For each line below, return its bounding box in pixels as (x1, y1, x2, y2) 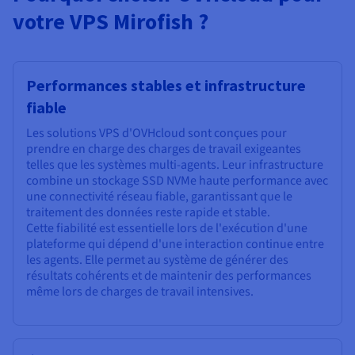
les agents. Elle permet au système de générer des (26, 251, 288, 269)
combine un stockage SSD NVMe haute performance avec (26, 172, 328, 190)
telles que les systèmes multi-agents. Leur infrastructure (26, 156, 323, 174)
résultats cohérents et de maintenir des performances (26, 267, 311, 285)
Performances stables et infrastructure (26, 75, 306, 96)
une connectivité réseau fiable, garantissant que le (26, 188, 292, 206)
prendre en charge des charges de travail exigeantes (26, 140, 301, 158)
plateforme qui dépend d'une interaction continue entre (26, 235, 324, 254)
